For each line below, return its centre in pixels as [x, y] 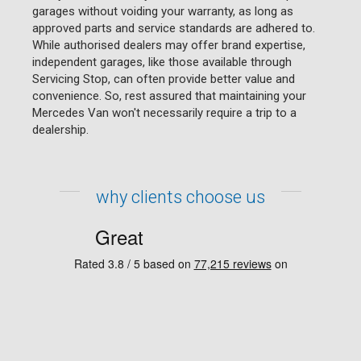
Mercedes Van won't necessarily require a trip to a [164, 112]
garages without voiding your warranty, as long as [163, 11]
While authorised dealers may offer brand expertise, [169, 45]
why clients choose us [180, 197]
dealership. [60, 129]
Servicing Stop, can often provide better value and [164, 79]
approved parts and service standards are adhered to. [174, 28]
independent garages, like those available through [162, 62]
